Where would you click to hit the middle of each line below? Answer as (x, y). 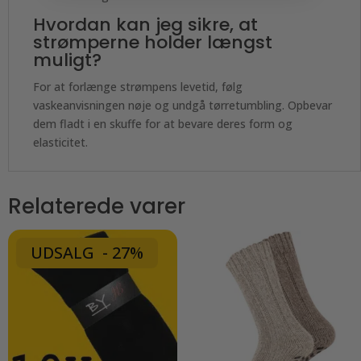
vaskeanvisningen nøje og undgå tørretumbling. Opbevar (183, 105)
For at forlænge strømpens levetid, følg (138, 87)
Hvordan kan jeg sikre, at (145, 25)
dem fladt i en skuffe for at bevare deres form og (163, 124)
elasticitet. (60, 142)
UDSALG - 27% (87, 253)
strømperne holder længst (153, 42)
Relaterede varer (97, 206)
